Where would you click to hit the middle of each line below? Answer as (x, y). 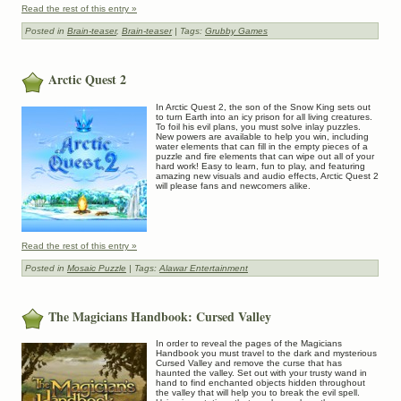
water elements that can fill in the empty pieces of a (262, 146)
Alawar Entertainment (204, 268)
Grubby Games (236, 31)
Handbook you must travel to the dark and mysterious (266, 353)
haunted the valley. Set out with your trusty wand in (261, 372)
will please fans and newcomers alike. (233, 185)
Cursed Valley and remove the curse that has (249, 363)
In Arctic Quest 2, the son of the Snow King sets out (263, 107)
